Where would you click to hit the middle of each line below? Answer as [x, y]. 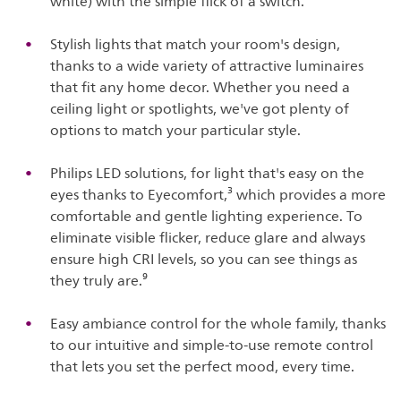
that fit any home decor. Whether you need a [200, 87]
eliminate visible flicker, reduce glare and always [208, 238]
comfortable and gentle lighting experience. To [207, 216]
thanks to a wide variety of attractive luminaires [207, 66]
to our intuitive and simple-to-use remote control [212, 345]
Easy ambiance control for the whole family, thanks [218, 324]
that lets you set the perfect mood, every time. [203, 367]
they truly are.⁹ [99, 281]
